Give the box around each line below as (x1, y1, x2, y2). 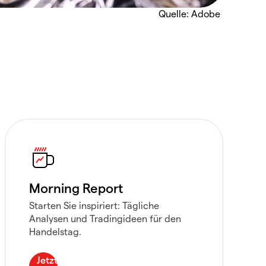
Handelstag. (29, 226, 81, 237)
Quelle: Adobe (159, 8, 220, 19)
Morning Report (29, 180, 123, 195)
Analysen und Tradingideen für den (29, 213, 181, 224)
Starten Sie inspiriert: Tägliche (29, 199, 159, 211)
